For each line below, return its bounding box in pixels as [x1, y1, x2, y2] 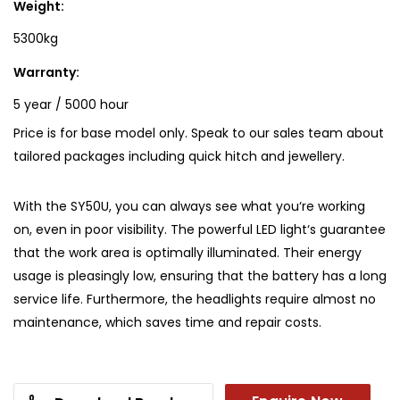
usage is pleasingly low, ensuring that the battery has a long [13, 266, 387, 285]
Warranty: [13, 62, 79, 81]
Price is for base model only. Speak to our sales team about [13, 123, 384, 142]
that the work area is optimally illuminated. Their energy [13, 243, 362, 262]
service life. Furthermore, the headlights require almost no [13, 289, 376, 308]
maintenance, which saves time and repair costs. [13, 312, 321, 331]
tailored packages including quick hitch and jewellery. [13, 146, 345, 165]
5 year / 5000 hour [13, 95, 129, 113]
